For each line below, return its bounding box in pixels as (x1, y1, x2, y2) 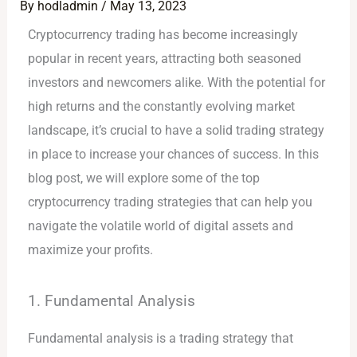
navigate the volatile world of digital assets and (28, 218, 294, 234)
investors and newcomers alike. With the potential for (28, 75, 326, 91)
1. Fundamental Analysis (28, 291, 196, 310)
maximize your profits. (28, 242, 154, 258)
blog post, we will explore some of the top (28, 171, 261, 186)
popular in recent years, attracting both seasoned (28, 51, 302, 67)
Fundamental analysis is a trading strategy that (28, 330, 294, 346)
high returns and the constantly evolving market (28, 99, 296, 115)
